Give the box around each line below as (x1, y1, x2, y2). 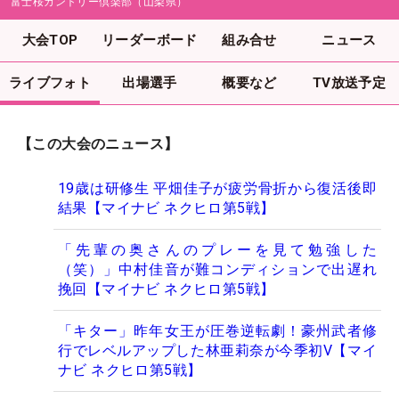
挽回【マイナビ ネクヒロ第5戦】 (58, 281, 275, 298)
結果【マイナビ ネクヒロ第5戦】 (58, 199, 275, 217)
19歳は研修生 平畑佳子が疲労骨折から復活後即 (58, 180, 377, 198)
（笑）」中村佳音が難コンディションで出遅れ (58, 261, 377, 279)
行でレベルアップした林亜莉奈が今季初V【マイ (58, 342, 377, 360)
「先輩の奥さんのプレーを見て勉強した (58, 241, 377, 259)
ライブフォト (8, 74, 92, 91)
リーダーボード (102, 31, 198, 48)
